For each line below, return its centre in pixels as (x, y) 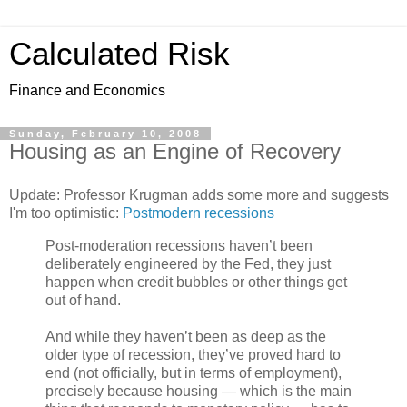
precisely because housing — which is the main (199, 391)
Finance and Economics (87, 90)
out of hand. (83, 300)
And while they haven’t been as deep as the (186, 336)
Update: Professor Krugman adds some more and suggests (199, 194)
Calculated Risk (119, 54)
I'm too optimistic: (66, 213)
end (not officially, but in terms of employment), (194, 372)
